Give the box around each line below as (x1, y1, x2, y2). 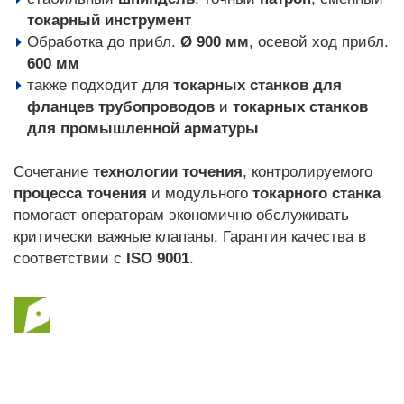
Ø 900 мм (180, 33, 249, 50)
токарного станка (252, 185, 381, 202)
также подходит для (27, 77, 173, 94)
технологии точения (93, 163, 243, 180)
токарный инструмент (27, 12, 191, 29)
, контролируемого (243, 163, 372, 180)
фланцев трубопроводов (27, 98, 215, 115)
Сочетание (14, 163, 93, 180)
